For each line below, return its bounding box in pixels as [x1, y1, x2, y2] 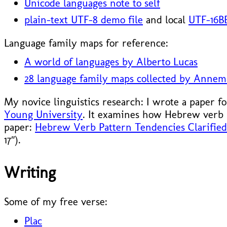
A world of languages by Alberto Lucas [24, 55, 198, 68]
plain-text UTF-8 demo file [24, 13, 143, 26]
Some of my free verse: [4, 195, 107, 208]
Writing [4, 163, 56, 182]
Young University [4, 108, 83, 121]
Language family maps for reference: [4, 36, 168, 49]
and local [143, 13, 188, 26]
